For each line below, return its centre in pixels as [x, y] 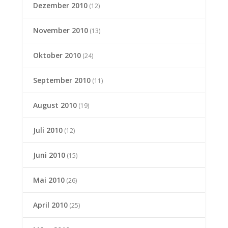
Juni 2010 [49, 155]
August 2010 [55, 105]
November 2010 [60, 31]
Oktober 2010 [57, 55]
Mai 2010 [49, 180]
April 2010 [50, 205]
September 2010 [62, 80]
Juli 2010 [48, 130]
